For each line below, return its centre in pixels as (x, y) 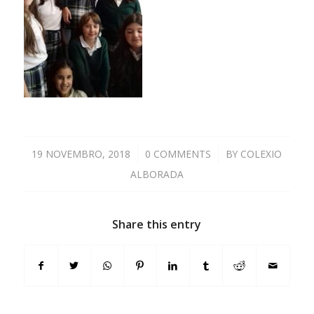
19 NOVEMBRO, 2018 (81, 153)
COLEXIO (261, 153)
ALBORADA (157, 174)
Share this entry (157, 224)
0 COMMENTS (178, 153)
